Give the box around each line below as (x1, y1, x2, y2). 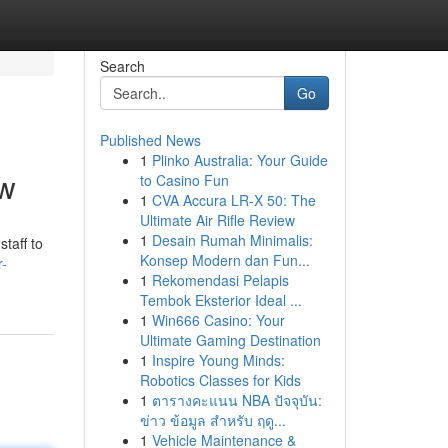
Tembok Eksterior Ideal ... (139, 290, 302, 310)
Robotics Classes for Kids (139, 370, 301, 390)
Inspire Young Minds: (151, 350, 285, 370)
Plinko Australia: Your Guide (151, 150, 328, 170)
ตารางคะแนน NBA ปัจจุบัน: (151, 390, 322, 410)
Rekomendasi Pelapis (151, 270, 289, 290)
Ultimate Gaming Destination (139, 330, 321, 350)
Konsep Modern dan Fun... (139, 250, 310, 270)
